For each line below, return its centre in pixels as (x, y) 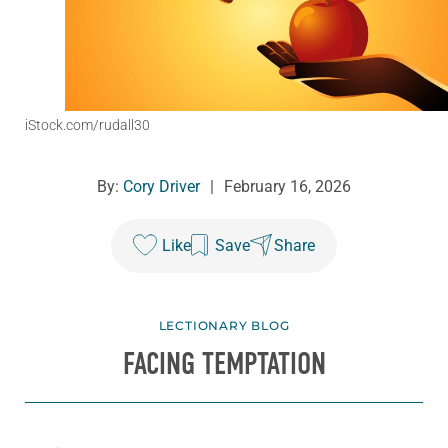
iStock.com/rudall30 (87, 125)
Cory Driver (161, 187)
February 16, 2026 (287, 187)
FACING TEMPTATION (224, 364)
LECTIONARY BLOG (224, 326)
